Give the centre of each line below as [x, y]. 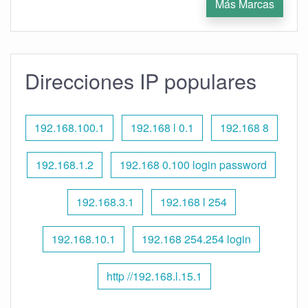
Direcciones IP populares [141, 80]
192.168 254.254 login [196, 239]
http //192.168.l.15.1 [154, 276]
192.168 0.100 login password [193, 165]
